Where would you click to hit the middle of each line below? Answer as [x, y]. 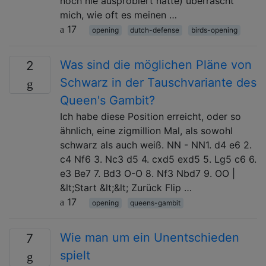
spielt [75, 255]
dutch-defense [155, 30]
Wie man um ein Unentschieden [150, 237]
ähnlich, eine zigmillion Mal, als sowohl [146, 130]
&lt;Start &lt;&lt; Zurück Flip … [126, 187]
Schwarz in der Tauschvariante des [158, 82]
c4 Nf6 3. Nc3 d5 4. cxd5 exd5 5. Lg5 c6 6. [158, 159]
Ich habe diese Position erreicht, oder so [151, 116]
